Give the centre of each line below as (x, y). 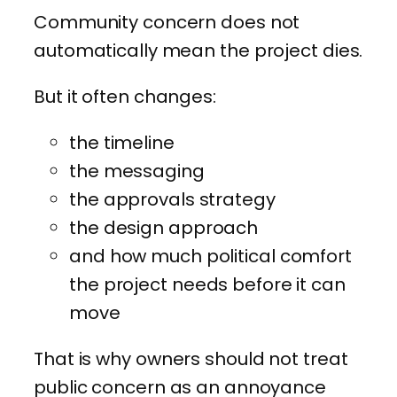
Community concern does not (167, 22)
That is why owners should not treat (191, 358)
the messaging (137, 171)
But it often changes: (125, 96)
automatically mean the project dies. (198, 50)
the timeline (122, 142)
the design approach (164, 227)
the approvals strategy (172, 199)
